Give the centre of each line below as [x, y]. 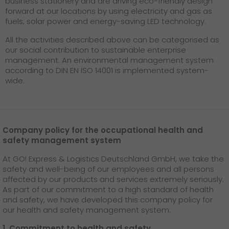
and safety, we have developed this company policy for [108, 200]
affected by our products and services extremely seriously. [113, 179]
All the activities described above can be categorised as [112, 40]
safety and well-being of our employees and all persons [108, 169]
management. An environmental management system [109, 60]
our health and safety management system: [87, 210]
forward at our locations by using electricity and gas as [109, 11]
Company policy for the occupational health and [103, 130]
